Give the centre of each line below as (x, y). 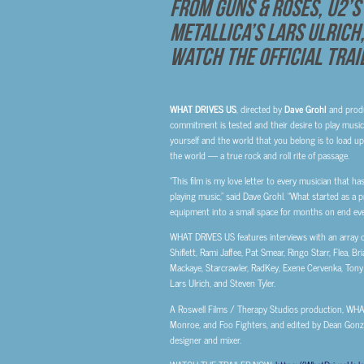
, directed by (260, 109)
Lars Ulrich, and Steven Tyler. (223, 283)
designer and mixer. (205, 339)
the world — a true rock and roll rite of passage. (259, 155)
